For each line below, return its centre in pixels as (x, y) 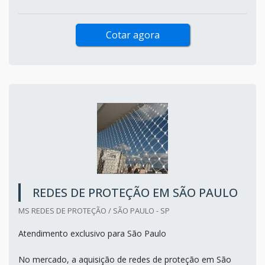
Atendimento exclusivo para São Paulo (93, 233)
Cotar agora (132, 35)
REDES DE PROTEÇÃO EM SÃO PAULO (135, 192)
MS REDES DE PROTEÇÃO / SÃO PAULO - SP (94, 210)
